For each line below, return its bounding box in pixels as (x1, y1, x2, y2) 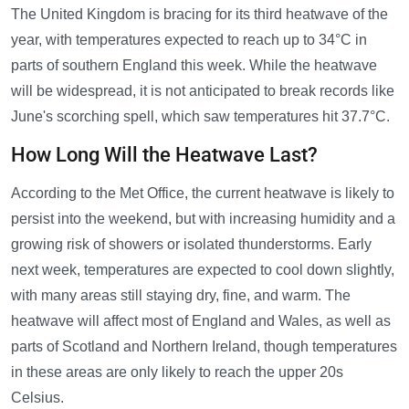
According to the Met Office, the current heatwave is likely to (11, 185, 394, 202)
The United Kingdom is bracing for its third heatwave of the (11, 6, 388, 23)
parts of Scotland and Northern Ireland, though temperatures (11, 339, 397, 355)
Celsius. (11, 390, 64, 406)
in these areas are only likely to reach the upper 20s (11, 364, 343, 381)
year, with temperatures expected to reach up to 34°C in (11, 32, 367, 48)
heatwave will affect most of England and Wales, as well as (11, 313, 391, 330)
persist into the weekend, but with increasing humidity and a (11, 211, 395, 227)
